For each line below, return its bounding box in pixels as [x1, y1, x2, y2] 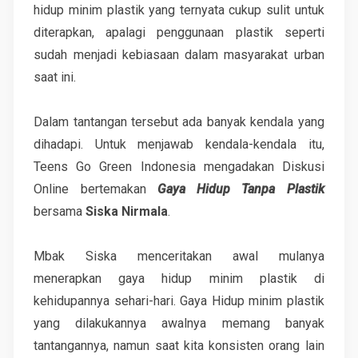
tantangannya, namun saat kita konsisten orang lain [34, 337, 324, 353]
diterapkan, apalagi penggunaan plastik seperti [34, 24, 324, 40]
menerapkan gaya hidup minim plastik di [34, 270, 324, 286]
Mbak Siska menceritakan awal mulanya [34, 248, 324, 264]
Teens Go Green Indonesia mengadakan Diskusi [34, 158, 324, 174]
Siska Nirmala [86, 203, 169, 219]
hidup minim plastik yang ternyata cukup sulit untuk [34, 2, 324, 18]
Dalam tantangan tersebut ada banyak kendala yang [34, 113, 324, 129]
